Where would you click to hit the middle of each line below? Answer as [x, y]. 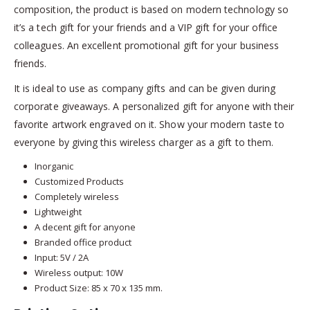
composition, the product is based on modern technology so [151, 9]
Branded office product [83, 242]
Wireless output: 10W [79, 272]
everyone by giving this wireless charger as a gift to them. [144, 142]
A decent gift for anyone [85, 227]
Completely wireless [76, 196]
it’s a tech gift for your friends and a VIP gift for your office [146, 27]
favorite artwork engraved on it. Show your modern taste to [149, 124]
